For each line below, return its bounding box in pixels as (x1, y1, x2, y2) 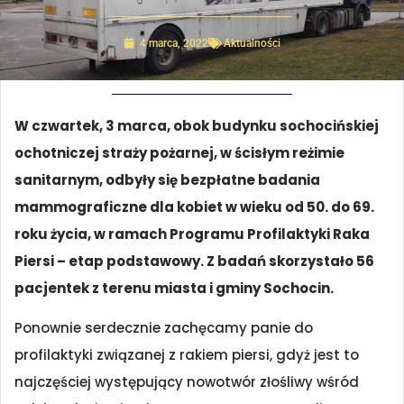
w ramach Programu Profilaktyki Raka (94, 224, 370, 243)
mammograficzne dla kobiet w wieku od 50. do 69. (14, 197, 374, 216)
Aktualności (223, 37, 280, 50)
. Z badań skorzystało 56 (200, 251, 374, 271)
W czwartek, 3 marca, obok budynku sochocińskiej (14, 115, 379, 135)
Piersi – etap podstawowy (14, 251, 200, 271)
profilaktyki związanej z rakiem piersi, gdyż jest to (14, 345, 359, 365)
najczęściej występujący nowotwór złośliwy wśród (14, 372, 359, 392)
